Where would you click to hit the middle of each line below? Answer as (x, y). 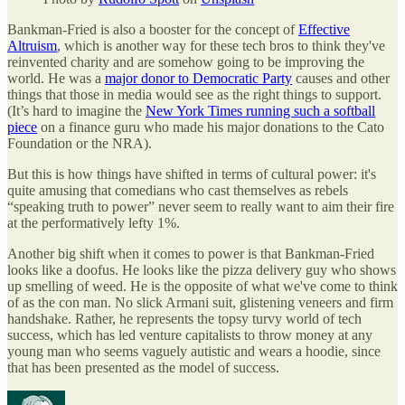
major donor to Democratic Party (198, 78)
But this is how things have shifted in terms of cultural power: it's (192, 174)
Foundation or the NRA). (80, 143)
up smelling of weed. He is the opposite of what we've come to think (202, 286)
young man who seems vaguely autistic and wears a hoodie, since (194, 351)
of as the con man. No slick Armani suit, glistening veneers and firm (200, 302)
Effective (324, 29)
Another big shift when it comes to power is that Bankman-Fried (191, 253)
